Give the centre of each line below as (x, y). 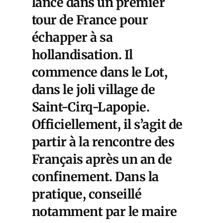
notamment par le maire (105, 212)
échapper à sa (72, 38)
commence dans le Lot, (100, 72)
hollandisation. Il (82, 55)
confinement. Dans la (95, 177)
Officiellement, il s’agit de (107, 125)
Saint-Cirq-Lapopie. (91, 107)
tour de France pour (90, 20)
